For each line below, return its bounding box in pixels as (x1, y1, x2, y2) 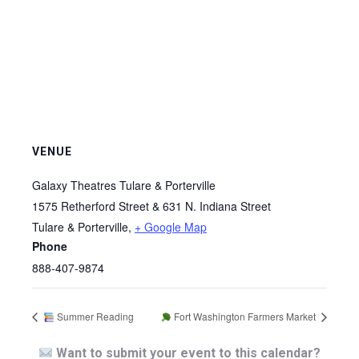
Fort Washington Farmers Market (171, 309, 318, 324)
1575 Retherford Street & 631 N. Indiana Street (32, 198, 271, 214)
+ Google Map (135, 219, 207, 235)
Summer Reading (54, 309, 134, 324)
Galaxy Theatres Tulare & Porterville (32, 177, 216, 193)
